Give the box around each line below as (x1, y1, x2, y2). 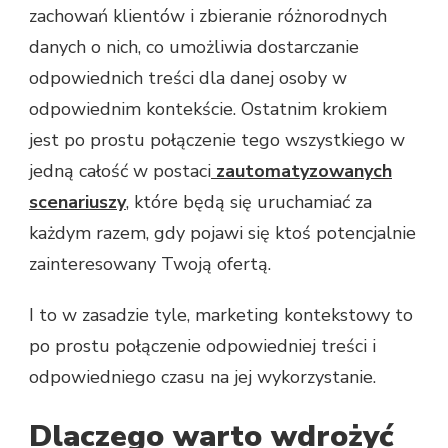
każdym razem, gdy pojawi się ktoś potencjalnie (29, 221, 416, 246)
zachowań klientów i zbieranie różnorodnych (29, 4, 387, 29)
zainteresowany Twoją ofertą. (29, 252, 271, 277)
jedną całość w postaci (29, 159, 211, 184)
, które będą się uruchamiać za (126, 190, 372, 215)
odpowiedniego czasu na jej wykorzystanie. (29, 365, 376, 390)
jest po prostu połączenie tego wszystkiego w (29, 128, 405, 153)
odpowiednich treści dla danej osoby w (29, 66, 347, 91)
